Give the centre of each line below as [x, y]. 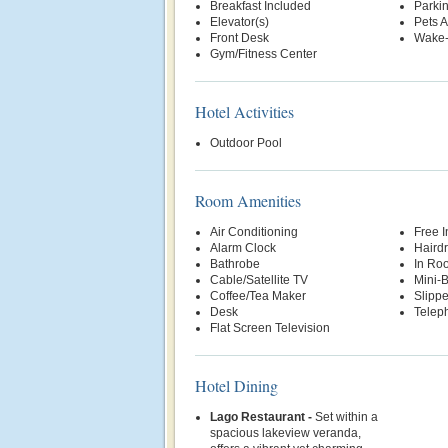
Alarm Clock [243, 248]
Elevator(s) [239, 22]
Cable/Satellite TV [259, 280]
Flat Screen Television [270, 328]
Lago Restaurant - [262, 417]
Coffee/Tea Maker [258, 296]
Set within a [346, 417]
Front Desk [239, 38]
